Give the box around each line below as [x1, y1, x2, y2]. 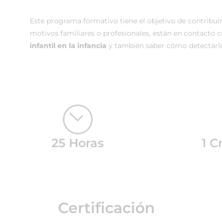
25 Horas [52, 136, 104, 150]
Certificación [58, 199, 155, 217]
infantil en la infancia [30, 41, 107, 50]
